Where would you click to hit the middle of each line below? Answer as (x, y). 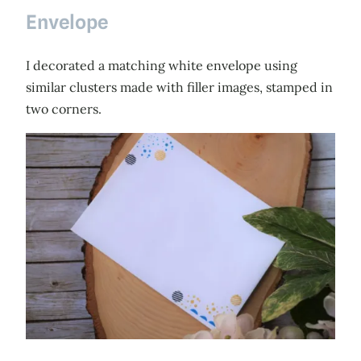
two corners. (64, 109)
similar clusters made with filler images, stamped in (179, 87)
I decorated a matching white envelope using (162, 66)
